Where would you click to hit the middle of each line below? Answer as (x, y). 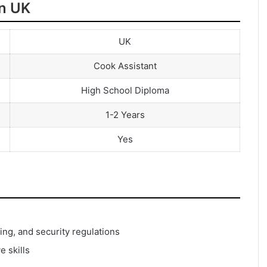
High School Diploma (125, 91)
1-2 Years (125, 115)
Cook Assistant (125, 66)
